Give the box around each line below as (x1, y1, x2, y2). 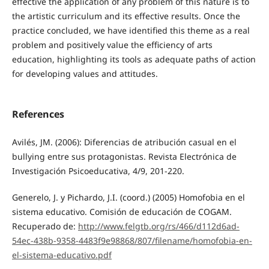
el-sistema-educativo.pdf (11, 249, 112, 261)
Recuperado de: (11, 220, 78, 232)
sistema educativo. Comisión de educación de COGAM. (11, 205, 232, 217)
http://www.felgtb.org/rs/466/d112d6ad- (77, 220, 240, 232)
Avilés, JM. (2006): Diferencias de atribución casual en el (11, 136, 237, 148)
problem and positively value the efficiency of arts (11, 38, 213, 50)
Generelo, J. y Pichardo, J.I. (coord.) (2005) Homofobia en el (11, 191, 245, 203)
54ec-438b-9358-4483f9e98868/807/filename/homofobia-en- (11, 234, 252, 246)
